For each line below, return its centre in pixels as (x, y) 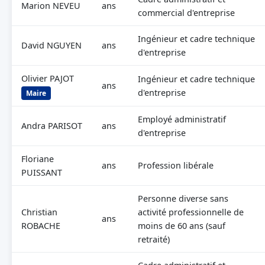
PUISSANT (42, 172)
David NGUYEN (51, 45)
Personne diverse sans (183, 198)
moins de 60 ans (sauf (182, 226)
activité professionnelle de (191, 212)
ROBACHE (41, 226)
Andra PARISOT (52, 126)
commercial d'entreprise (186, 13)
